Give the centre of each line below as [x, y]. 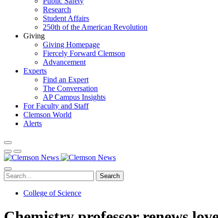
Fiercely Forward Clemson [84, 53]
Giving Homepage [71, 45]
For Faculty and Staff [56, 106]
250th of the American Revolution [95, 27]
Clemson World [47, 115]
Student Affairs [66, 18]
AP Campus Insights [74, 97]
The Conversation [70, 88]
